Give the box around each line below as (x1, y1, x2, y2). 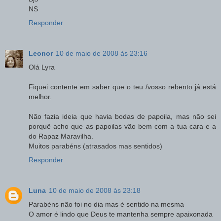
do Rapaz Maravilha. (29, 132, 93, 141)
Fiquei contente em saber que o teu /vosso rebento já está (29, 83, 216, 91)
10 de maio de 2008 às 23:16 (56, 49, 147, 58)
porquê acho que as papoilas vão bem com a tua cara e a (29, 122, 216, 131)
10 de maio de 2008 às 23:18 (49, 186, 141, 195)
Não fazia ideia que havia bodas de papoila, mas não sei (29, 112, 216, 121)
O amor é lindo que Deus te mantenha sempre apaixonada (29, 210, 213, 219)
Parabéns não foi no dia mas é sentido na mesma (29, 200, 184, 209)
